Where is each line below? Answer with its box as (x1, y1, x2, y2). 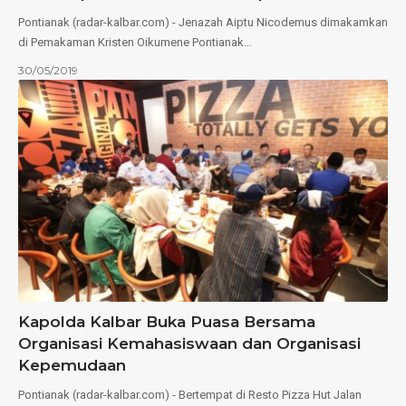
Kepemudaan (18, 355, 126, 374)
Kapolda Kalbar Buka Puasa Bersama (18, 312, 315, 331)
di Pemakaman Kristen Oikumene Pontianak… (18, 34, 252, 49)
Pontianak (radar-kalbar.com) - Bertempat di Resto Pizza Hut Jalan (18, 387, 362, 401)
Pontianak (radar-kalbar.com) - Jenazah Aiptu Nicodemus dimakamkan (18, 14, 388, 29)
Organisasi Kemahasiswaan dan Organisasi (18, 333, 361, 353)
